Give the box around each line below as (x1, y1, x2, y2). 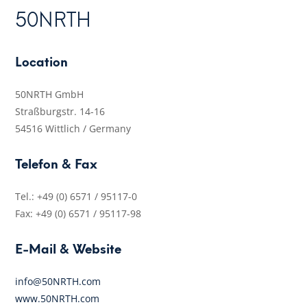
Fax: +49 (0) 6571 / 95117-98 (15, 207, 142, 220)
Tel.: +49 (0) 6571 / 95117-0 (15, 190, 138, 203)
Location (15, 54, 69, 70)
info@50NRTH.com (15, 275, 101, 288)
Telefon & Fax (15, 156, 98, 172)
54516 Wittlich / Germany (15, 122, 132, 135)
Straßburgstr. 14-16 (15, 105, 106, 118)
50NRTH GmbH (15, 88, 84, 101)
